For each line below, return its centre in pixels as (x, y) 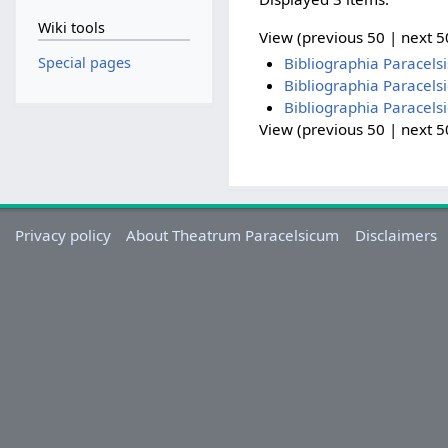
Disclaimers (395, 235)
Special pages (84, 62)
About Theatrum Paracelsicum (233, 235)
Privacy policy (63, 235)
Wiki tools (71, 28)
